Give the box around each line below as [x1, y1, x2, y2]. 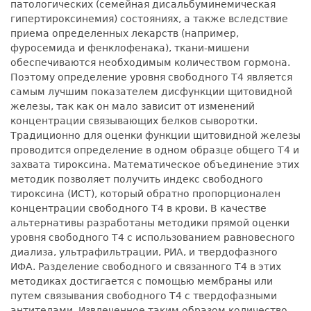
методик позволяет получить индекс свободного [10, 174, 263, 185]
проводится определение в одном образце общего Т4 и [10, 144, 299, 156]
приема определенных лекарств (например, [10, 28, 239, 40]
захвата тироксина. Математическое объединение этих [10, 159, 299, 171]
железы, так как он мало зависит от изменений [10, 101, 255, 112]
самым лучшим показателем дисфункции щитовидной [10, 86, 292, 98]
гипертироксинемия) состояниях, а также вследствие [10, 13, 288, 25]
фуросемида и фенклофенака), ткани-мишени [10, 42, 249, 54]
